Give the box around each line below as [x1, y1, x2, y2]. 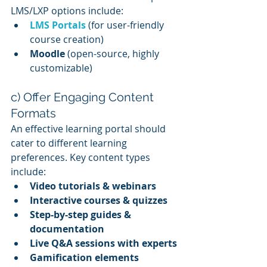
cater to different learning [11, 136, 129, 150]
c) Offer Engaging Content [11, 89, 157, 104]
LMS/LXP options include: [11, 4, 123, 17]
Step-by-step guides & [30, 207, 133, 221]
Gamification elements [30, 250, 141, 264]
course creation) [30, 32, 104, 46]
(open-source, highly [65, 46, 162, 60]
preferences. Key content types [11, 150, 153, 164]
